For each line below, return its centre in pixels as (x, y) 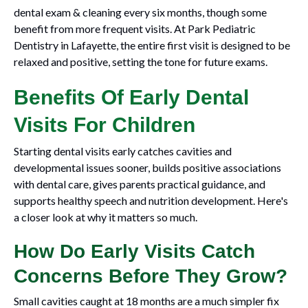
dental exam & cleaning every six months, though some (140, 12)
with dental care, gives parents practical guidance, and (140, 184)
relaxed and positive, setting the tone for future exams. (141, 62)
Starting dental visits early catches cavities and (123, 151)
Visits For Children (104, 125)
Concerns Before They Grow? (151, 276)
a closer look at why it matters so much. (106, 217)
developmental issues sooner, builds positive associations (147, 167)
